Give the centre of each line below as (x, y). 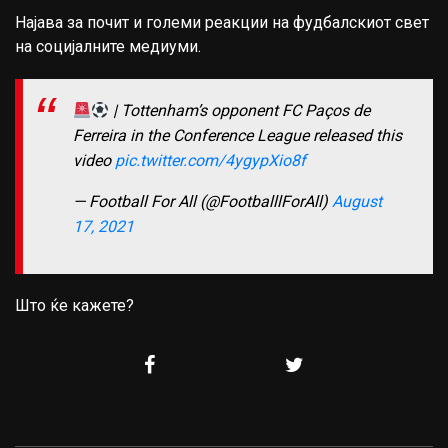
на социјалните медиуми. (108, 46)
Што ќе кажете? (74, 306)
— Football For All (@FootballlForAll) (202, 202)
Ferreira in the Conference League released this (237, 136)
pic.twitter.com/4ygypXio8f (210, 161)
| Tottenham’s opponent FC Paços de (240, 111)
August (357, 202)
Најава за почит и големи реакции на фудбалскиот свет (222, 22)
